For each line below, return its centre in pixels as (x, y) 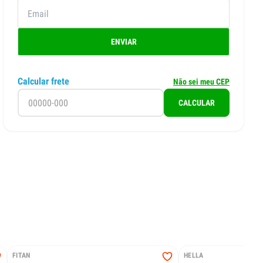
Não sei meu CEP (201, 82)
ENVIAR (124, 42)
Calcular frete (44, 82)
